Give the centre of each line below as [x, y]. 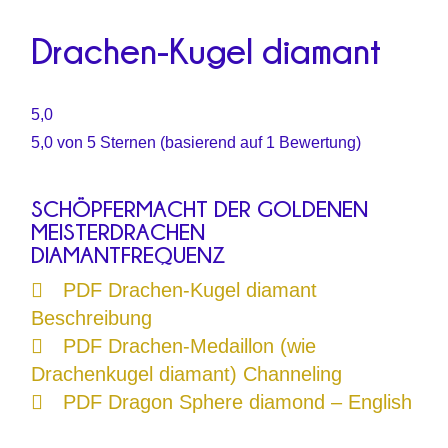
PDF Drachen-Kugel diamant [190, 290]
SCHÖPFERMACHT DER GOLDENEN [200, 209]
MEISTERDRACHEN [118, 232]
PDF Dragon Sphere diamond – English [238, 402]
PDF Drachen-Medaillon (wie [190, 346]
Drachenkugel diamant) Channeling [187, 374]
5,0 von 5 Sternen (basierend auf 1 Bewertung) [196, 142]
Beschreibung [92, 318]
